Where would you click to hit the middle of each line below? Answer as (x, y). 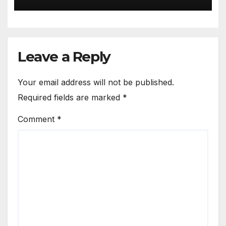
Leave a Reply (64, 57)
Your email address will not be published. (96, 82)
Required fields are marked (70, 98)
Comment (37, 119)
